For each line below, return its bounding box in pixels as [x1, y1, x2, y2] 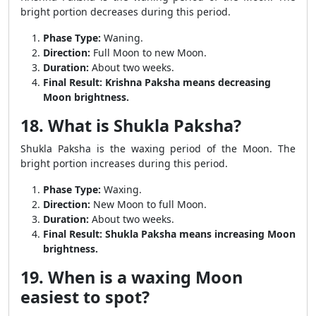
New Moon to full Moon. [90, 197, 207, 211]
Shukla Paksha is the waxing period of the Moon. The [20, 142, 296, 155]
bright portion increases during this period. [20, 157, 228, 170]
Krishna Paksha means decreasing [105, 75, 271, 89]
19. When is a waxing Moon [20, 266, 243, 288]
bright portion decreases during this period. [20, 5, 231, 18]
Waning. [101, 31, 143, 44]
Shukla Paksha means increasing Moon [105, 227, 296, 241]
